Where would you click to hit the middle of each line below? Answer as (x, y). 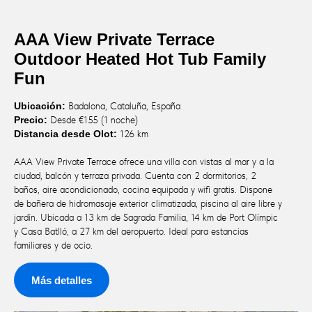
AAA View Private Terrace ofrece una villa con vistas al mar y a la (144, 162)
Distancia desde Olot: (65, 134)
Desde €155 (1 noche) (93, 120)
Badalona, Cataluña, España (123, 106)
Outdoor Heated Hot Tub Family (140, 59)
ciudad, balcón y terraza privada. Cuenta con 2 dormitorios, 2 (135, 176)
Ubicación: (40, 106)
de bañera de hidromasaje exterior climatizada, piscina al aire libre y (148, 204)
